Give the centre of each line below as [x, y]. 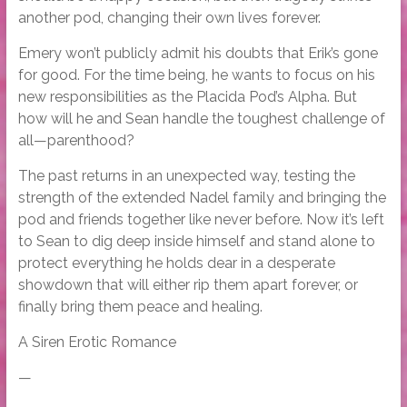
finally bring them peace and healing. [140, 307]
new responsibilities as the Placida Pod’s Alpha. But [187, 97]
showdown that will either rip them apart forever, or [188, 285]
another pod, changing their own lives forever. [169, 18]
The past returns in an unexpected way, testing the [186, 176]
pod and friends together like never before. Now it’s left [201, 220]
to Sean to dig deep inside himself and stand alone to [196, 242]
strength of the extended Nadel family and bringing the [202, 198]
